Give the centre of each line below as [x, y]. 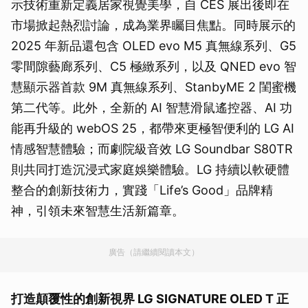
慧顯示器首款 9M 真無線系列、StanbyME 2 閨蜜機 [154, 87]
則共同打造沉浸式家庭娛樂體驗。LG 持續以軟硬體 [150, 169]
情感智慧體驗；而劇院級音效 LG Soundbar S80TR [152, 148]
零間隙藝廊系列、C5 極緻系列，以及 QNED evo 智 [154, 66]
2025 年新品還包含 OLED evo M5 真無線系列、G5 [154, 45]
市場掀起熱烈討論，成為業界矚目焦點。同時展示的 [153, 25]
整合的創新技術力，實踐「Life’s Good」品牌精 [142, 190]
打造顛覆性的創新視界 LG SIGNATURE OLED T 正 [150, 298]
